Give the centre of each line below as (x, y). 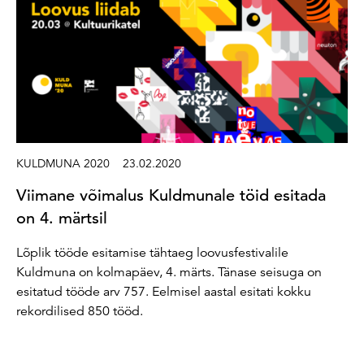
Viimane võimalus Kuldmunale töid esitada (171, 196)
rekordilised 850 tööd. (80, 312)
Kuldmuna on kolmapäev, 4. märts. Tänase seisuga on (169, 273)
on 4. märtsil (62, 219)
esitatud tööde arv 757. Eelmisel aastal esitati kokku (164, 292)
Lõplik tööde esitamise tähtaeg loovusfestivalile (152, 253)
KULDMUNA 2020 (63, 164)
